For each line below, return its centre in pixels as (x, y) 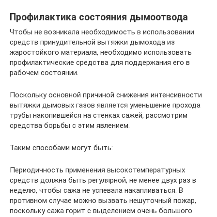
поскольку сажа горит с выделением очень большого (101, 210)
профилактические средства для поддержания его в (100, 62)
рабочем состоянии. (44, 72)
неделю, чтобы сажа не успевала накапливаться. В (96, 190)
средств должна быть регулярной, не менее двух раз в (103, 180)
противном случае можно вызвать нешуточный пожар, (103, 200)
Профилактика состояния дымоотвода (99, 17)
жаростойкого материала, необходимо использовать (101, 52)
